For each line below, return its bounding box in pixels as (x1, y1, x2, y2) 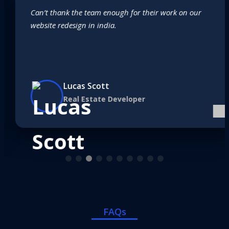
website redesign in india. (19, 20, 105, 30)
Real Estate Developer (52, 94, 134, 104)
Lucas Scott (52, 80, 98, 91)
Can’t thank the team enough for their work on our (19, 7, 190, 17)
